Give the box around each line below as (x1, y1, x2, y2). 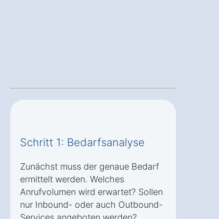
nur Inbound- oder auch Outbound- (20, 199, 163, 210)
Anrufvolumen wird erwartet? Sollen (20, 187, 163, 197)
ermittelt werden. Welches (20, 174, 124, 185)
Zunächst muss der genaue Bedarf (20, 161, 159, 172)
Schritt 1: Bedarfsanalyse (20, 136, 145, 149)
